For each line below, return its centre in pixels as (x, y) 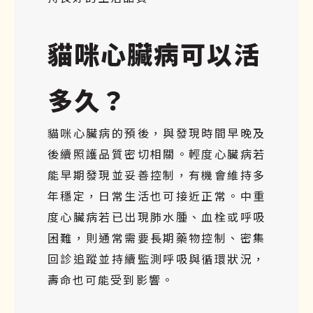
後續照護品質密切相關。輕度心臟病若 (156, 153)
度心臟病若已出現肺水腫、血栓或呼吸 (156, 216)
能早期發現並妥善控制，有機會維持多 (156, 174)
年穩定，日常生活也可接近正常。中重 (156, 195)
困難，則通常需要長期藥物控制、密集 (156, 237)
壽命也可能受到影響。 (111, 279)
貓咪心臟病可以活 (154, 53)
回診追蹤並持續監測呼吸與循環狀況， (156, 258)
